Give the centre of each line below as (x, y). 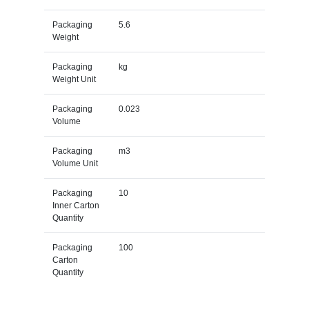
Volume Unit (75, 163)
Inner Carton (76, 205)
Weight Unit (74, 79)
